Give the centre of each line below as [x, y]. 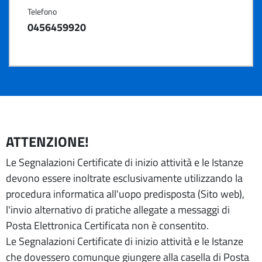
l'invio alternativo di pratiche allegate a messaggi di [118, 210]
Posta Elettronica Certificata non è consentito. [107, 225]
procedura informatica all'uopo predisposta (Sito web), [125, 194]
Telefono [42, 11]
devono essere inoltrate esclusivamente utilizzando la [124, 178]
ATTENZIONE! [47, 142]
